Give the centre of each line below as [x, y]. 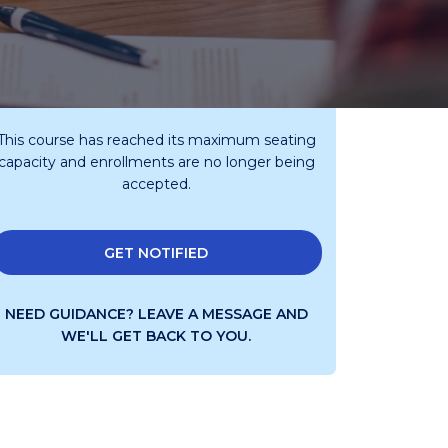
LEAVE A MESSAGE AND [222, 314]
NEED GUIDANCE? [71, 314]
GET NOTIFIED [156, 252]
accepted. [156, 184]
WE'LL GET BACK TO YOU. [156, 336]
